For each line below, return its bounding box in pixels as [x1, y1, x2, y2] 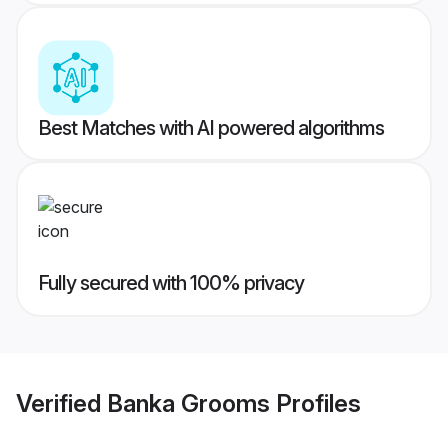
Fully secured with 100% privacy [38, 271, 304, 296]
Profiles [270, 388, 361, 418]
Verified [16, 388, 107, 418]
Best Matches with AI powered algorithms [38, 116, 384, 141]
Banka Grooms [107, 388, 270, 418]
